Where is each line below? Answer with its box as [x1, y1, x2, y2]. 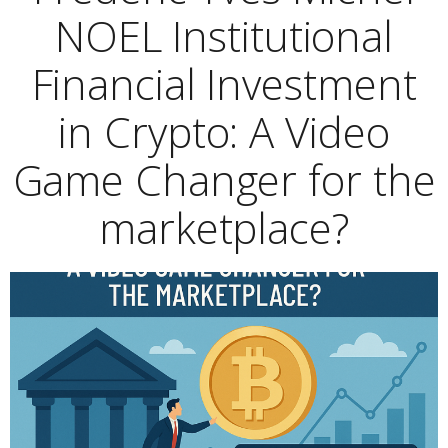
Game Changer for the [12, 151, 436, 208]
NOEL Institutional [54, 7, 394, 64]
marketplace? [99, 199, 349, 256]
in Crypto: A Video [58, 103, 390, 160]
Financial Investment [31, 55, 417, 112]
